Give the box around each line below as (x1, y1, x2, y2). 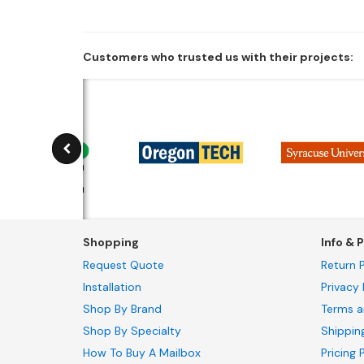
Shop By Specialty (83, 323, 181, 339)
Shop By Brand (83, 301, 162, 317)
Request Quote (83, 258, 164, 273)
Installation (83, 279, 141, 295)
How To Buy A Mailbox (83, 345, 201, 361)
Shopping (83, 235, 139, 250)
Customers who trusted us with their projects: (83, 49, 353, 64)
